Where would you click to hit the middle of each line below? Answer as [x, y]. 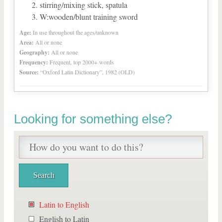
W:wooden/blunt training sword [89, 17]
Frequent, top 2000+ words [82, 62]
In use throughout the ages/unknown [76, 32]
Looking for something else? [93, 119]
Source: [29, 72]
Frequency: [34, 62]
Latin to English [64, 204]
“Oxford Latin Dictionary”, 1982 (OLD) [87, 72]
